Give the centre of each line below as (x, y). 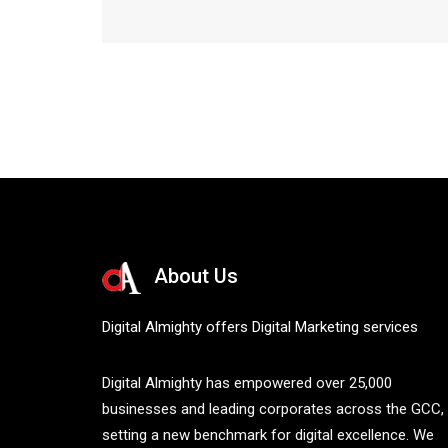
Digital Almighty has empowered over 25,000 (247, 383)
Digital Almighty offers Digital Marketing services (260, 327)
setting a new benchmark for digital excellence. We (268, 435)
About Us (196, 276)
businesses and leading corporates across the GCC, (273, 409)
